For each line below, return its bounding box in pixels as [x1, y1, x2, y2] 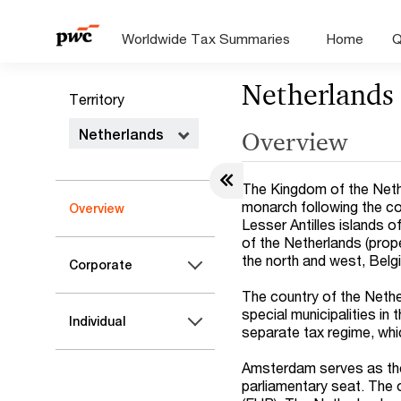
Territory [69, 90, 124, 107]
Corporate [69, 258, 132, 272]
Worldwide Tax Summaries [122, 30, 291, 47]
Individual [69, 314, 125, 328]
